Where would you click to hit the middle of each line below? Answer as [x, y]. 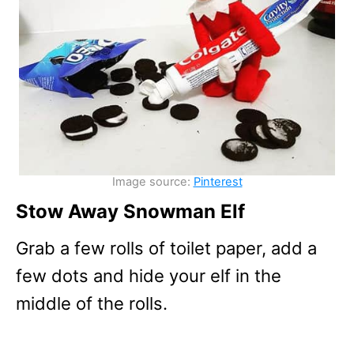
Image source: [153, 181]
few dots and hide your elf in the [149, 275]
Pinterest [218, 181]
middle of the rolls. [92, 303]
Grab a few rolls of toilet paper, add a [166, 248]
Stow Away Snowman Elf [130, 211]
